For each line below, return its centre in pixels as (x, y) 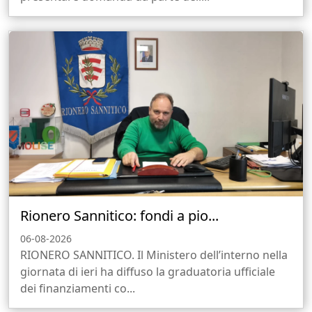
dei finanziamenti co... (78, 289)
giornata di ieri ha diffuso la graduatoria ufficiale (148, 272)
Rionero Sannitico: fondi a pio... (119, 216)
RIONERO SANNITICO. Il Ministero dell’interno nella (154, 255)
